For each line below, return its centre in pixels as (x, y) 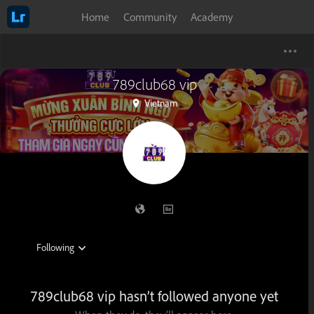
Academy (212, 17)
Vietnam (161, 103)
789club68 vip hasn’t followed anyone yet (154, 296)
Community (150, 17)
